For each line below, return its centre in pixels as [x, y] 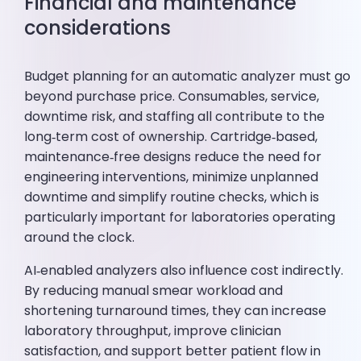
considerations [98, 28]
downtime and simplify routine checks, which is [172, 197]
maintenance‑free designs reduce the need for [173, 157]
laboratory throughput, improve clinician [153, 331]
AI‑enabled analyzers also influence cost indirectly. [184, 271]
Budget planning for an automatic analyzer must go [188, 77]
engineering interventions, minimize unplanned [172, 177]
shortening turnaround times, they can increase [176, 311]
